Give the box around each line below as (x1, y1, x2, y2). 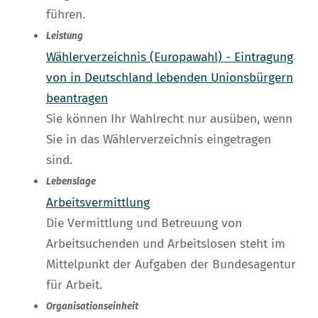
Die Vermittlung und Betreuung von (46, 216, 242, 231)
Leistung (46, 31, 83, 43)
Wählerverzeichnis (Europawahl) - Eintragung (46, 50, 293, 65)
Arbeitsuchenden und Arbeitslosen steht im (46, 236, 285, 252)
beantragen (46, 91, 108, 106)
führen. (46, 7, 85, 23)
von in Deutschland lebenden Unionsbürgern (46, 70, 293, 86)
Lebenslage (46, 176, 96, 188)
